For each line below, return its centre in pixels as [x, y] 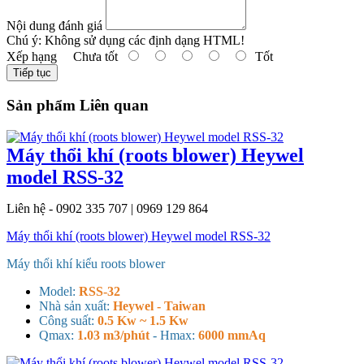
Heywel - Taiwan [159, 305]
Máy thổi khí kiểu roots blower [86, 263]
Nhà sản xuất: [76, 305]
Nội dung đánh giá [54, 26]
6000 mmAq [232, 335]
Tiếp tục [32, 73]
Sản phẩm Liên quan [78, 105]
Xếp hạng [32, 57]
